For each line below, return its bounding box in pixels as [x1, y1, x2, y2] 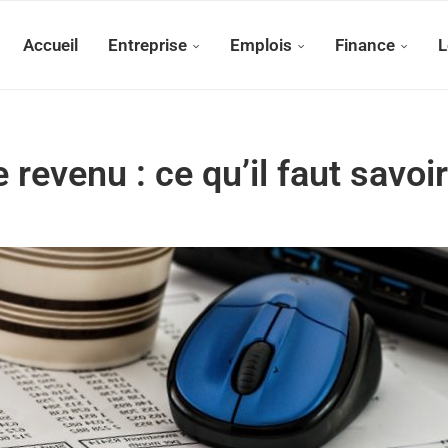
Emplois [230, 35, 292, 55]
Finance [335, 35, 395, 55]
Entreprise [108, 35, 187, 55]
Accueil [23, 35, 78, 55]
